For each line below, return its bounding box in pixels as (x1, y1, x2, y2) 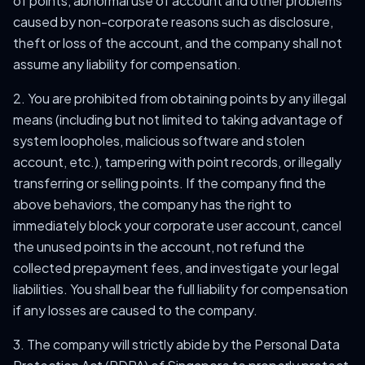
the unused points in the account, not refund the (13, 238, 305, 255)
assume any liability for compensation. (13, 55, 241, 73)
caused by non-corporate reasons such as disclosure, (13, 13, 333, 30)
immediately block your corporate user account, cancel (13, 217, 341, 234)
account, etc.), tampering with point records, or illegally (13, 153, 341, 170)
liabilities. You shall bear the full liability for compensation (13, 280, 348, 297)
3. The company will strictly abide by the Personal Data (13, 336, 340, 353)
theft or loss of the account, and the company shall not (13, 34, 342, 51)
